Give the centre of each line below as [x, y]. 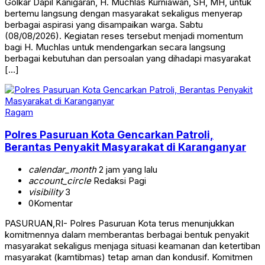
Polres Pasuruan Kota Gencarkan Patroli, [109, 134]
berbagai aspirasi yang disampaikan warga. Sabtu [104, 25]
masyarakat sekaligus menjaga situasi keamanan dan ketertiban [132, 245]
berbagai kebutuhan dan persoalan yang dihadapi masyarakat [128, 59]
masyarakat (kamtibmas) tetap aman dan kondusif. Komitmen [129, 257]
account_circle [60, 180]
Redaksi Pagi [119, 180]
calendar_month [62, 169]
